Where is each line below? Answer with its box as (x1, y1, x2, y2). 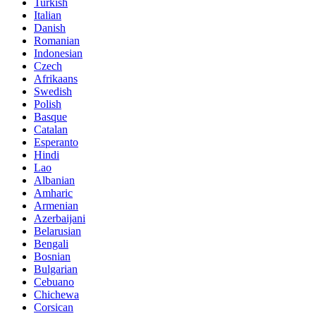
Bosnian (34, 250, 71, 263)
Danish (34, 22, 66, 35)
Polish (34, 98, 61, 111)
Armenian (34, 200, 78, 212)
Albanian (34, 174, 75, 187)
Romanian (34, 35, 80, 47)
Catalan (34, 123, 68, 136)
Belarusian (34, 225, 81, 238)
